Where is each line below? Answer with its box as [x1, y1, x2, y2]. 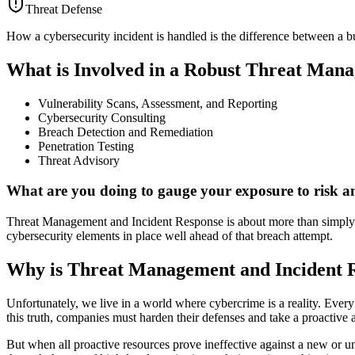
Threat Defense [25, 2, 102, 16]
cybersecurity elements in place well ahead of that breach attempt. [6, 229, 333, 243]
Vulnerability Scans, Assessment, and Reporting [38, 96, 277, 110]
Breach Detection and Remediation [38, 124, 213, 139]
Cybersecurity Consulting [38, 110, 166, 124]
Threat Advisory [38, 153, 120, 167]
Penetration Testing [38, 139, 134, 153]
